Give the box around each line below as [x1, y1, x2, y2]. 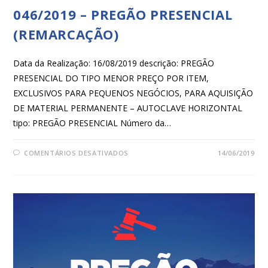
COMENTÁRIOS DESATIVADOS [24, 148, 129, 158]
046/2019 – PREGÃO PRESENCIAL [13, 5, 233, 24]
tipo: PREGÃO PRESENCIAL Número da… [13, 117, 172, 129]
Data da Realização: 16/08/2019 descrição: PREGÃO [13, 57, 215, 69]
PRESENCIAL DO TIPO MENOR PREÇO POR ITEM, [13, 72, 209, 84]
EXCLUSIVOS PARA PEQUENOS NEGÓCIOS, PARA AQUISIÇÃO [13, 87, 254, 99]
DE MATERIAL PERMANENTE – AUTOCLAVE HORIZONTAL [13, 102, 243, 114]
